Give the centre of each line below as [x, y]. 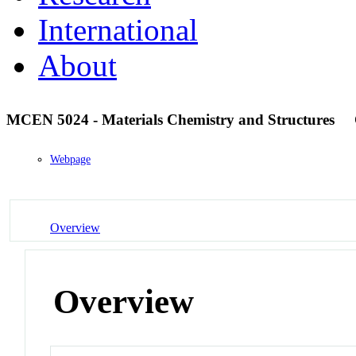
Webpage [70, 160]
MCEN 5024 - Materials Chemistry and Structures [172, 119]
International [118, 29]
